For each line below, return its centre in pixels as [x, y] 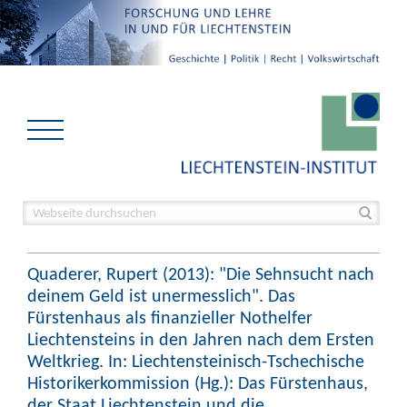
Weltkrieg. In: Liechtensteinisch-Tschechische [196, 361]
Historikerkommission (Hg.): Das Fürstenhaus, [198, 382]
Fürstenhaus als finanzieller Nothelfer [170, 317]
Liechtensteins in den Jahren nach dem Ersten [201, 339]
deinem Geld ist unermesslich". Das [161, 295]
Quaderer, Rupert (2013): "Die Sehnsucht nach [201, 273]
